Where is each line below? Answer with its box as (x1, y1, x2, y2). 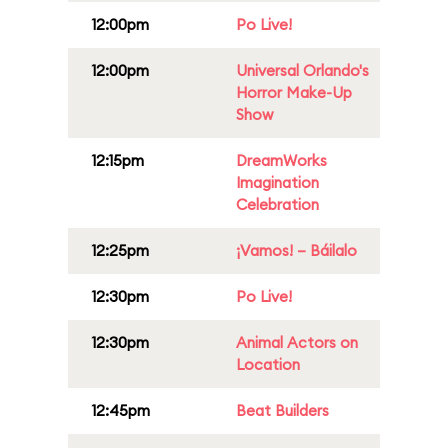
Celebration (236, 195, 319, 214)
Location (236, 355, 300, 374)
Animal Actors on (236, 333, 358, 352)
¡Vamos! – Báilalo (236, 241, 357, 260)
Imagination (236, 173, 319, 192)
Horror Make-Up (236, 83, 352, 102)
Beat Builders (236, 401, 329, 420)
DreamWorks (236, 151, 327, 170)
